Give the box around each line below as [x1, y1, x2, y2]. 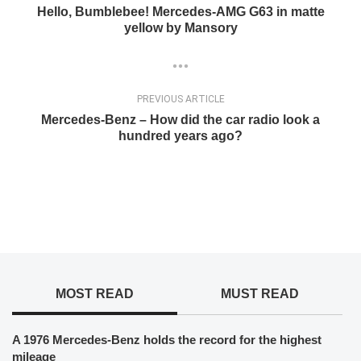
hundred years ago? [118, 129, 243, 143]
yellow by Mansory [123, 21, 238, 35]
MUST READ [220, 287, 299, 301]
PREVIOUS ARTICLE [136, 93, 225, 106]
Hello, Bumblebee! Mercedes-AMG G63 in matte [36, 5, 325, 19]
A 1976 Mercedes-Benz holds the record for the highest [12, 333, 322, 347]
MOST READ [55, 287, 134, 301]
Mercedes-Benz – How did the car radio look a [41, 113, 320, 127]
